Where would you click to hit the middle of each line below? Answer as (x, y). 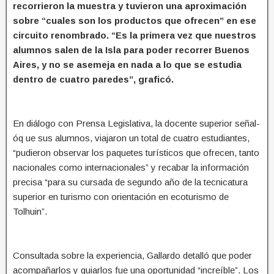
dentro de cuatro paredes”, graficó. (93, 79)
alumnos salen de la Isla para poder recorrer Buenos (131, 50)
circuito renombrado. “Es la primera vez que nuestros (135, 35)
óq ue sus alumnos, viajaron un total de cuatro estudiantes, (131, 138)
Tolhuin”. (30, 211)
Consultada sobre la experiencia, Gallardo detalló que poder (132, 255)
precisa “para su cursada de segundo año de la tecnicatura (130, 182)
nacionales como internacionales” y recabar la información (131, 167)
